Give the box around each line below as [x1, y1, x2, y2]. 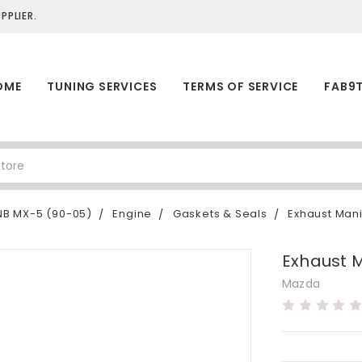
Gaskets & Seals [172, 206, 267, 221]
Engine [112, 206, 153, 221]
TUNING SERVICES [47, 78, 158, 95]
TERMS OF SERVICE [183, 78, 299, 95]
